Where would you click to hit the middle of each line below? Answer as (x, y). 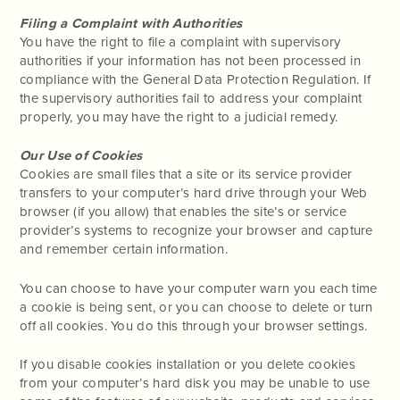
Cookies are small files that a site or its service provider (186, 174)
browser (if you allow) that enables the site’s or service (183, 212)
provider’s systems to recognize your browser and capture (196, 230)
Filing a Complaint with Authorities (131, 23)
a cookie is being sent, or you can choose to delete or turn (196, 307)
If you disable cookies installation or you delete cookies (188, 364)
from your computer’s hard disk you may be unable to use (195, 383)
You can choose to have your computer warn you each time (199, 288)
